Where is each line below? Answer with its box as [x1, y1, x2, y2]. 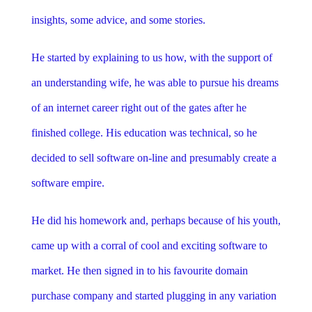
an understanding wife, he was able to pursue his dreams [31, 76, 279, 88]
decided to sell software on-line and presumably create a [31, 151, 276, 164]
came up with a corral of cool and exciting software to [31, 239, 267, 251]
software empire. [31, 176, 104, 189]
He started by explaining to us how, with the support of [31, 51, 272, 63]
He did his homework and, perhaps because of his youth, [31, 214, 281, 226]
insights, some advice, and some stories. [31, 13, 205, 26]
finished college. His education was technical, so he [31, 126, 257, 139]
